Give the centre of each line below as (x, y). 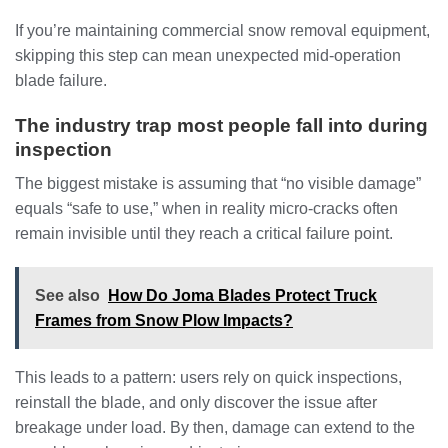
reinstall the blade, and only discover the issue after (196, 403)
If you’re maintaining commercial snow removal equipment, (222, 30)
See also (67, 296)
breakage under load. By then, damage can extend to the (215, 428)
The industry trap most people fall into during (221, 125)
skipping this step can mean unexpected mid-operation (208, 55)
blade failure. (61, 80)
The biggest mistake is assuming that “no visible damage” (218, 184)
